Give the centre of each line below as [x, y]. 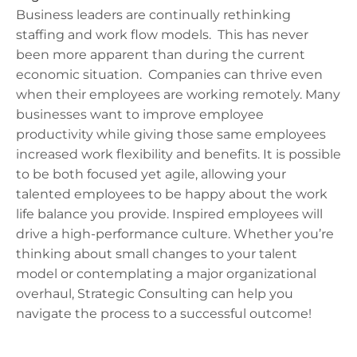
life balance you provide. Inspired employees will [169, 214]
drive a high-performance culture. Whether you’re [175, 233]
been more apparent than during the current [161, 54]
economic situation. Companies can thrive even [169, 74]
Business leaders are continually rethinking [153, 14]
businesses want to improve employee [140, 114]
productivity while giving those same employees [171, 134]
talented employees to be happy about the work [172, 194]
